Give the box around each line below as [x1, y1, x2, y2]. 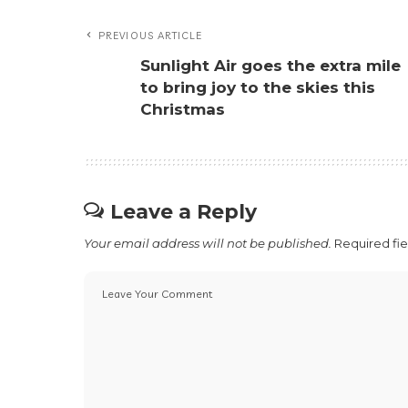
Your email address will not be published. [84, 236, 331, 251]
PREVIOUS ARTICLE [98, 29, 203, 43]
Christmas [140, 100, 225, 119]
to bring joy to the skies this [140, 78, 375, 97]
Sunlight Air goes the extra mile [140, 56, 401, 76]
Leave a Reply [110, 199, 257, 225]
